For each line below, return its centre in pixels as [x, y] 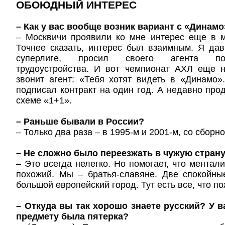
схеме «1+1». [44, 100]
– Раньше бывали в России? [80, 122]
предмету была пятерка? [72, 216]
